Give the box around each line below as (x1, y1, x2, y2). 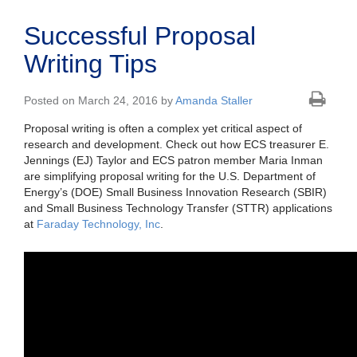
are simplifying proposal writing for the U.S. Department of (24, 170, 316, 183)
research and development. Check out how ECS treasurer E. (24, 138, 329, 151)
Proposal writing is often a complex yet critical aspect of (24, 122, 302, 135)
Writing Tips (24, 49, 157, 79)
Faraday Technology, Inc (37, 218, 160, 231)
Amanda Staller (175, 94, 253, 108)
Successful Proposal (24, 22, 256, 51)
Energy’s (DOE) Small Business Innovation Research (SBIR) (24, 186, 327, 199)
